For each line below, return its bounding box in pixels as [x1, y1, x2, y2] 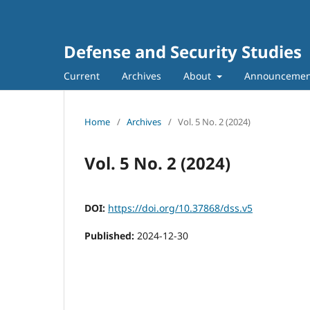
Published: [84, 228, 137, 242]
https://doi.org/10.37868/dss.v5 [108, 201, 253, 215]
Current [64, 69, 100, 82]
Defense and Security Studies [64, 40, 302, 63]
